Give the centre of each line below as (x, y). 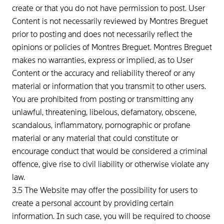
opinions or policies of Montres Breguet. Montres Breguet (112, 47)
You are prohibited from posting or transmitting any (103, 99)
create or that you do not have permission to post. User (108, 8)
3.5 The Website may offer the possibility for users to (105, 190)
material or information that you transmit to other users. (109, 86)
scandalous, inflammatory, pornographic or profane (101, 125)
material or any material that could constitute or (95, 138)
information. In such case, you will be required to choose (111, 216)
